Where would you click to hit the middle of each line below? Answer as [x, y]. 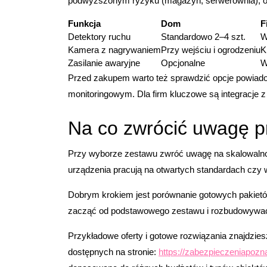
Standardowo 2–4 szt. [203, 37]
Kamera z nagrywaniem [114, 50]
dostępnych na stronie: [113, 252]
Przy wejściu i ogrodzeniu [211, 50]
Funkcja [84, 24]
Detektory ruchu [99, 37]
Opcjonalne [183, 63]
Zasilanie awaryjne [104, 63]
